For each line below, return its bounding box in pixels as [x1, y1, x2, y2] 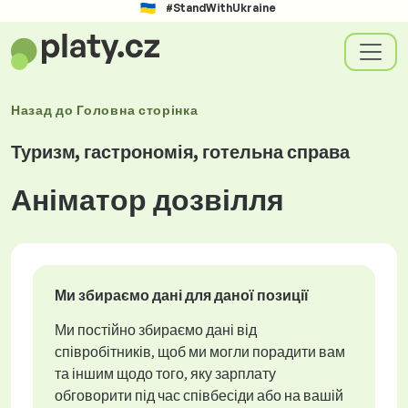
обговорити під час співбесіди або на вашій [55, 386, 343, 404]
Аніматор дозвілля [11, 181, 284, 218]
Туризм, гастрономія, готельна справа [11, 140, 350, 163]
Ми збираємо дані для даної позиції [55, 286, 309, 304]
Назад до [11, 102, 77, 117]
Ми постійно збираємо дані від [55, 321, 257, 339]
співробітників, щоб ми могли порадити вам [55, 342, 345, 361]
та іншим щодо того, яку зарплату [55, 364, 276, 382]
